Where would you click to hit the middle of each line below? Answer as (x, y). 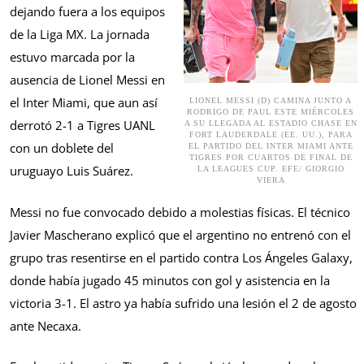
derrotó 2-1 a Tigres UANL (82, 126)
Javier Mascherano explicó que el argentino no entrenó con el (180, 234)
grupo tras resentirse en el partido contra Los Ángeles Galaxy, (181, 257)
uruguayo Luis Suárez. (71, 171)
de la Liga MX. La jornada (80, 35)
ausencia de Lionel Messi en (87, 80)
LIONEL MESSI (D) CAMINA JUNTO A (271, 101)
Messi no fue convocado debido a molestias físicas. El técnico (180, 212)
